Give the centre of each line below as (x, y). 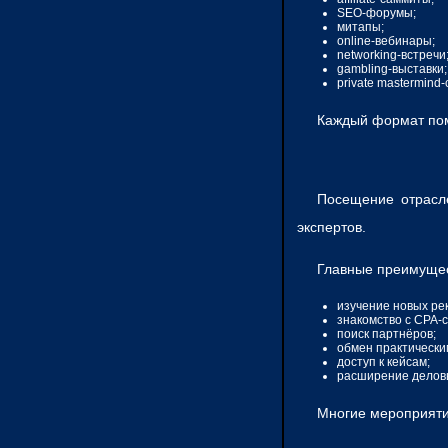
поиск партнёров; (386, 333)
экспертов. (331, 226)
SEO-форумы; (376, 12)
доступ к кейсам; (383, 361)
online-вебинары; (386, 40)
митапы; (360, 26)
